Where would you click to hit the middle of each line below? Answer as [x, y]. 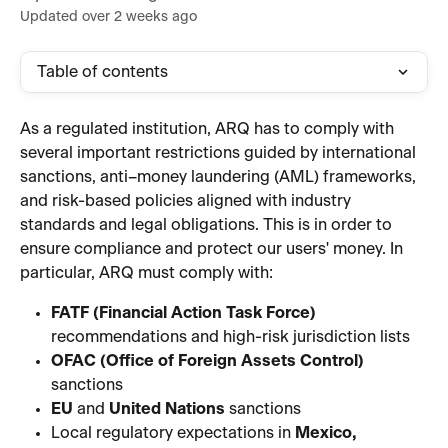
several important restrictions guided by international [220, 153]
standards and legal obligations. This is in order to [208, 225]
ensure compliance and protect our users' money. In [213, 249]
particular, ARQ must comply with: [146, 273]
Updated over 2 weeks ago [108, 17]
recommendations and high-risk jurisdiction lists [230, 337]
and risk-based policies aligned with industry [187, 201]
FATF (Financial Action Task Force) [183, 313]
